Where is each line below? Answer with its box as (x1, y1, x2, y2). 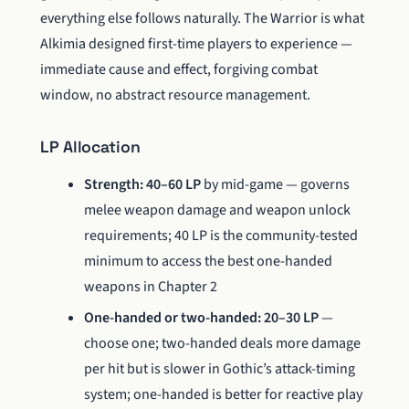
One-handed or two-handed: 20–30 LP (84, 308, 319, 329)
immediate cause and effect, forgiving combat (40, 58, 318, 79)
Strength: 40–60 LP (84, 173, 201, 194)
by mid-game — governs (201, 173, 350, 194)
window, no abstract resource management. (40, 84, 310, 105)
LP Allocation (40, 136, 141, 157)
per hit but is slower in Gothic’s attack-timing (84, 359, 355, 380)
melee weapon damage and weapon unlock (84, 199, 351, 220)
